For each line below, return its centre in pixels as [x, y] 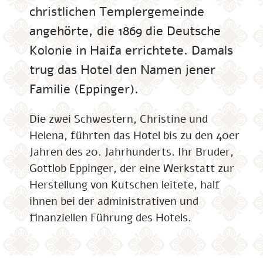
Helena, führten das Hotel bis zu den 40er [134, 136]
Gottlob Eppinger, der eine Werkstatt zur [132, 168]
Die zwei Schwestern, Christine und [119, 119]
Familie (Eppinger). [84, 89]
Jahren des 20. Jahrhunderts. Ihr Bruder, [131, 152]
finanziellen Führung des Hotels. [110, 218]
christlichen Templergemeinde [117, 12]
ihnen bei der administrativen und [114, 201]
